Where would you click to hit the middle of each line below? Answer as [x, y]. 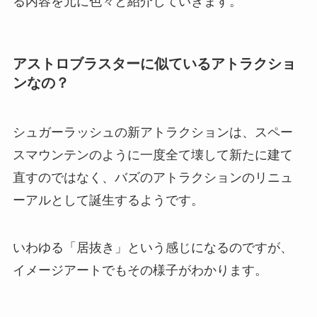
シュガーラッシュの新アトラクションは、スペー [152, 132]
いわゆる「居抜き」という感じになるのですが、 [152, 248]
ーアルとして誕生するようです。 [108, 200]
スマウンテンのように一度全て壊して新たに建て [152, 155]
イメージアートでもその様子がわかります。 [140, 271]
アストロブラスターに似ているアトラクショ [154, 64]
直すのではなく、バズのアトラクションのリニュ [152, 177]
